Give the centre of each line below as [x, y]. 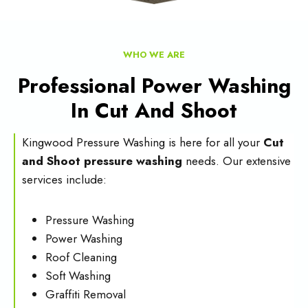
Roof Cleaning [81, 257]
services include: [64, 179]
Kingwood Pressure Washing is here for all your [143, 142]
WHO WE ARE [154, 55]
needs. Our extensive [236, 161]
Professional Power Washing [154, 86]
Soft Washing [78, 276]
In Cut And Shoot [154, 110]
